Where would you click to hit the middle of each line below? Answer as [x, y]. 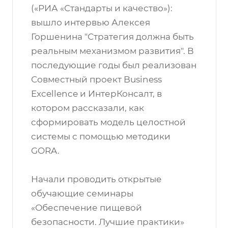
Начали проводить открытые [96, 179]
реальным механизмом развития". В [112, 51]
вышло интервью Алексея [91, 22]
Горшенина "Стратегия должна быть [112, 37]
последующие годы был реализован [114, 65]
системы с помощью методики [101, 136]
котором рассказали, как [88, 108]
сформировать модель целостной [108, 122]
